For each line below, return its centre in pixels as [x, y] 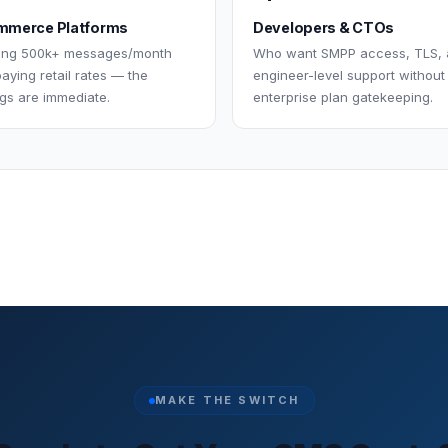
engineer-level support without [349, 74]
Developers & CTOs [324, 27]
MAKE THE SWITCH [227, 400]
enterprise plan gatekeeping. [343, 96]
